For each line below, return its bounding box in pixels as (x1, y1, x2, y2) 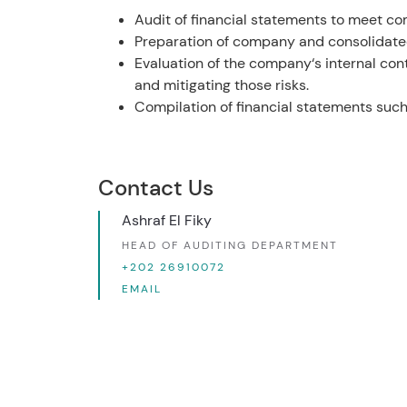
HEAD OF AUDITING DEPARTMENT (121, 237, 338, 253)
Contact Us (97, 173, 213, 202)
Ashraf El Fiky (121, 210, 212, 230)
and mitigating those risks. (134, 74, 309, 94)
